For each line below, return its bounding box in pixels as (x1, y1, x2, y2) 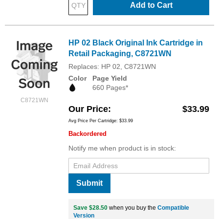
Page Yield (92, 74, 127, 82)
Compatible (157, 204, 189, 211)
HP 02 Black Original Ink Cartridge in (68, 38, 203, 47)
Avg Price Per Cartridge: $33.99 (68, 118, 133, 123)
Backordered (68, 130, 107, 137)
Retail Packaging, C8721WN (68, 49, 172, 58)
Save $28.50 (73, 204, 108, 211)
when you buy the (108, 204, 157, 211)
